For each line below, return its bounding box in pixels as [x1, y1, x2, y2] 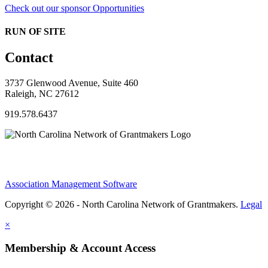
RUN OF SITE [5, 26, 66, 36]
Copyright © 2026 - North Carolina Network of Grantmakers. [5, 199, 240, 209]
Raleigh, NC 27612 [5, 89, 79, 99]
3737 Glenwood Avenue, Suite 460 [5, 78, 138, 88]
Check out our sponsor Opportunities [5, 2, 144, 13]
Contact [5, 50, 53, 66]
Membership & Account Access [5, 241, 156, 254]
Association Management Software [5, 179, 137, 189]
